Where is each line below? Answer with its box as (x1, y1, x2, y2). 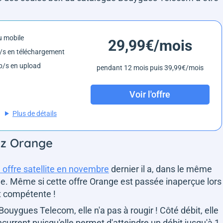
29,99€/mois (108, 36, 192, 54)
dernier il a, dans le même (109, 163, 212, 174)
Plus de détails (12, 109, 57, 117)
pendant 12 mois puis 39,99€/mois (96, 63, 204, 72)
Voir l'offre (129, 89, 171, 100)
